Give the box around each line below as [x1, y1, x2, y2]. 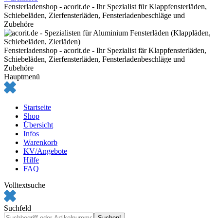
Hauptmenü [4, 73, 40, 81]
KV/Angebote [23, 147, 67, 155]
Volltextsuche [4, 181, 45, 189]
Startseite [23, 103, 51, 111]
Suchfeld [4, 204, 31, 212]
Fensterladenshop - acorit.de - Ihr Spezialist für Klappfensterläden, [4, 2, 207, 11]
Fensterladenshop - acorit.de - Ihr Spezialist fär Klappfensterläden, [4, 46, 206, 54]
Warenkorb [23, 138, 57, 146]
